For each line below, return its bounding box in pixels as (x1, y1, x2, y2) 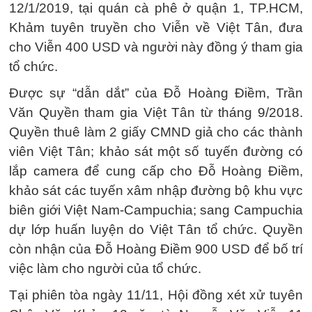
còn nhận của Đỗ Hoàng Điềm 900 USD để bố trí (9, 242, 303, 256)
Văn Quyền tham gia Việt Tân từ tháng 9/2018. (9, 105, 303, 120)
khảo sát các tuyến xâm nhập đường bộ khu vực (9, 183, 303, 198)
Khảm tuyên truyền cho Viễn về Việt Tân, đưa (9, 20, 303, 35)
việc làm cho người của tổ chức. (9, 261, 201, 276)
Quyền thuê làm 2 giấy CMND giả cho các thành (9, 125, 303, 139)
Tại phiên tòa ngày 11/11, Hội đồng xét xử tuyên (9, 288, 303, 302)
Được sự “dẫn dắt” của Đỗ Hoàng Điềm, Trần (9, 86, 303, 100)
